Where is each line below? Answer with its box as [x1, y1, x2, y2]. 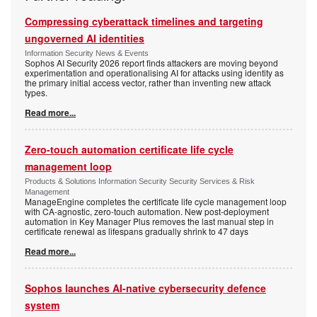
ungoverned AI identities [25, 31, 144, 46]
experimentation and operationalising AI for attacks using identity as [25, 67, 284, 79]
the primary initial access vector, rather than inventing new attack [25, 76, 271, 89]
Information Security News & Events [25, 49, 149, 58]
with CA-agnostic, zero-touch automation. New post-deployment [25, 205, 269, 218]
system [25, 298, 59, 313]
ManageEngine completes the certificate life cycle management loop [25, 195, 287, 208]
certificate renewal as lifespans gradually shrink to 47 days [25, 225, 248, 238]
